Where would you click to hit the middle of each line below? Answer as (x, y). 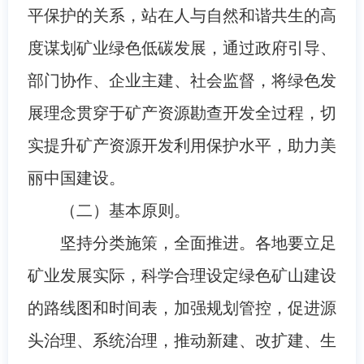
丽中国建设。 (76, 178)
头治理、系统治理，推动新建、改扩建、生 (182, 340)
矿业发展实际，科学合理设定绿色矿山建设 (182, 275)
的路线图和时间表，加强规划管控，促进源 (182, 308)
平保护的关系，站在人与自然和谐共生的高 (182, 15)
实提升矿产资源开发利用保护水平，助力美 (182, 145)
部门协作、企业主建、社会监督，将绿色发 (182, 80)
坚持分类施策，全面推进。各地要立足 (198, 243)
